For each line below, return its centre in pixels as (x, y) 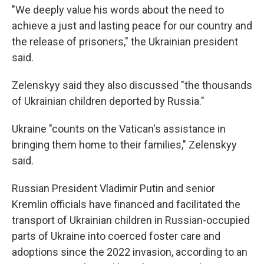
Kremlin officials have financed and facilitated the (126, 204)
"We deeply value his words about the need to (118, 10)
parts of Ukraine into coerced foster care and (116, 236)
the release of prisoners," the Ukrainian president (125, 42)
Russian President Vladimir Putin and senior (113, 188)
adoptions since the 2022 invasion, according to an (130, 252)
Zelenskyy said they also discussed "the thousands (132, 85)
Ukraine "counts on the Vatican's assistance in (119, 129)
